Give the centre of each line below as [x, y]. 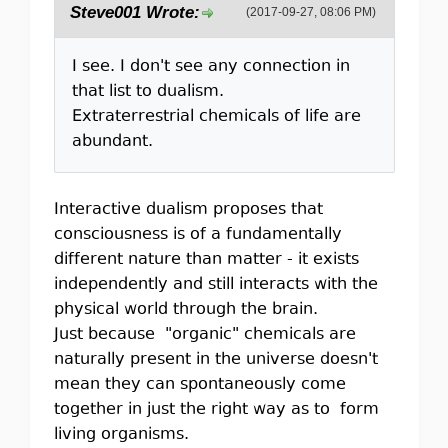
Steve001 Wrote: [134, 12]
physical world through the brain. [185, 309]
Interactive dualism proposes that [188, 209]
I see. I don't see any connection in [210, 66]
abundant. [112, 141]
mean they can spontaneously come [199, 384]
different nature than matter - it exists [206, 259]
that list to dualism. [152, 91]
